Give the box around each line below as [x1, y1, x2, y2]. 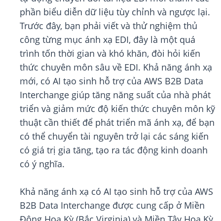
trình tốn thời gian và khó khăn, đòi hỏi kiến [20, 47, 200, 60]
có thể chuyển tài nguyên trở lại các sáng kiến [20, 130, 209, 143]
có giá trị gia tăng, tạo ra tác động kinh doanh [20, 144, 208, 156]
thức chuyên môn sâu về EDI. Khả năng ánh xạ [20, 61, 212, 74]
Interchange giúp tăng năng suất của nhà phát [20, 89, 211, 101]
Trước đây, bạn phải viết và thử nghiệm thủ [20, 20, 197, 32]
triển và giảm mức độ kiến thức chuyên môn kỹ [20, 103, 215, 115]
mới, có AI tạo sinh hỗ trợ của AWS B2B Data [20, 75, 203, 87]
